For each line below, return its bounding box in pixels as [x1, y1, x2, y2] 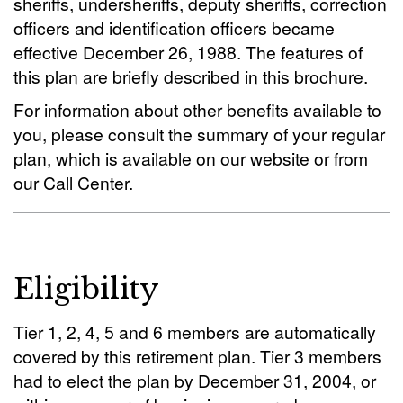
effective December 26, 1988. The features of [13, 40, 363, 64]
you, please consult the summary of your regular [13, 121, 385, 146]
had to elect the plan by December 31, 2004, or [13, 368, 376, 392]
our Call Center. [13, 170, 133, 194]
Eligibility [13, 271, 159, 307]
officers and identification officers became [13, 15, 335, 40]
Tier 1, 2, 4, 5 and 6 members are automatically [13, 319, 376, 344]
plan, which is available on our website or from [13, 146, 368, 170]
